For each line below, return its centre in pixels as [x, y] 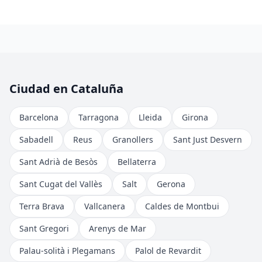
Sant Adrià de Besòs [58, 162]
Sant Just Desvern [208, 139]
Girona [195, 117]
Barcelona [39, 117]
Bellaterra [137, 162]
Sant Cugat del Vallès [61, 184]
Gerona [171, 184]
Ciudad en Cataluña [66, 89]
